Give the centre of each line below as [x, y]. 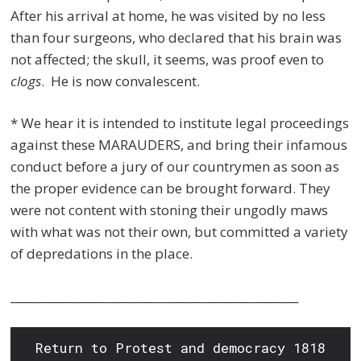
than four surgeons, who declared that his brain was [176, 37]
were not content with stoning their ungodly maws [170, 210]
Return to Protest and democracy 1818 [180, 347]
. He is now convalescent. [121, 81]
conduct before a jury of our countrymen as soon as [175, 167]
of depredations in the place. [102, 254]
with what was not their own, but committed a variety [180, 232]
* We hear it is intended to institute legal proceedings [180, 123]
